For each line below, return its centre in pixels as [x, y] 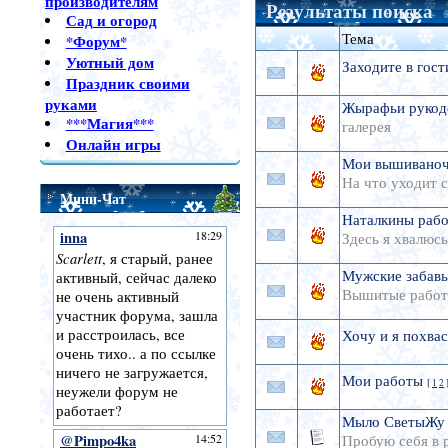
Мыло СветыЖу [393, 422]
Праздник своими [127, 83]
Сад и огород [111, 20]
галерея [366, 127]
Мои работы [382, 381]
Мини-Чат [92, 198]
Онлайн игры [113, 144]
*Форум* [96, 41]
